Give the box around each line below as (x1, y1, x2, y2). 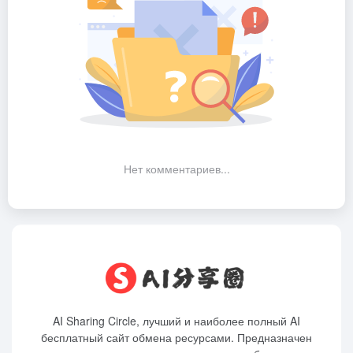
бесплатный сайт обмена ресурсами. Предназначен (41, 329, 312, 345)
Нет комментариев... (123, 160, 230, 176)
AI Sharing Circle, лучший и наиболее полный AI (53, 313, 300, 329)
